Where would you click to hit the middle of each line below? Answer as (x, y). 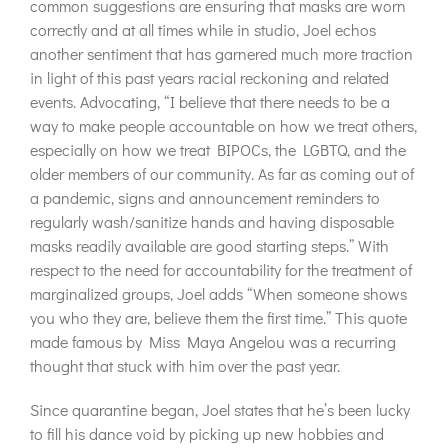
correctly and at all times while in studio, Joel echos (203, 29)
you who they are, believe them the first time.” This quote (218, 317)
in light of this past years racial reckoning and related (209, 77)
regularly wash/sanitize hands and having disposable (212, 221)
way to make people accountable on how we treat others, (223, 125)
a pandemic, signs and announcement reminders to (205, 197)
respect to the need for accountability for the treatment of (221, 269)
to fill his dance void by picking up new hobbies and (207, 433)
